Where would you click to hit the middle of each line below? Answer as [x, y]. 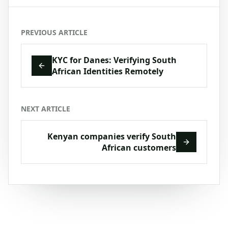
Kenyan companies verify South [112, 136]
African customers [139, 147]
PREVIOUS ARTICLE [54, 32]
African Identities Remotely [108, 71]
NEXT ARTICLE [46, 108]
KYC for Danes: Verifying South [114, 60]
